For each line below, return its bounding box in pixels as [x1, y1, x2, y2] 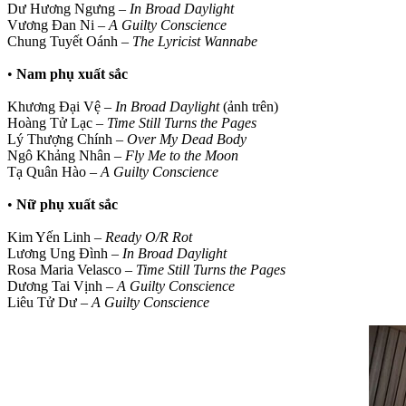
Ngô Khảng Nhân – [7, 147, 125, 163]
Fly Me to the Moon [125, 147, 238, 163]
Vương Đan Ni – [7, 16, 109, 33]
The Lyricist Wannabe [132, 33, 257, 49]
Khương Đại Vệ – [7, 98, 115, 114]
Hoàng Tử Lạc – [7, 114, 107, 130]
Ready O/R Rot [105, 228, 192, 245]
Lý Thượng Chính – [7, 130, 127, 147]
